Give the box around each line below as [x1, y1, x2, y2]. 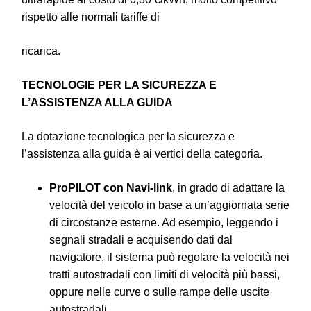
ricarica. [22, 44, 60, 57]
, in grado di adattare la [172, 181, 285, 194]
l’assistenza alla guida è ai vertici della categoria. [22, 147, 262, 160]
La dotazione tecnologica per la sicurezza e [22, 130, 235, 142]
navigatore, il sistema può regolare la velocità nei [49, 251, 289, 263]
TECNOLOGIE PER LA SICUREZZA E [22, 78, 217, 91]
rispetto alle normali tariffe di [22, 10, 160, 23]
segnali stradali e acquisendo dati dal [49, 233, 233, 246]
